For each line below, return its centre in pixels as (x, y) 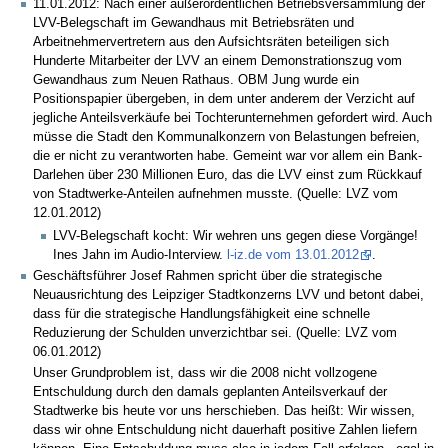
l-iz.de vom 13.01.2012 (293, 255)
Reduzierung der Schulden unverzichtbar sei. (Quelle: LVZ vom (215, 332)
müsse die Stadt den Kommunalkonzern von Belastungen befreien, (226, 137)
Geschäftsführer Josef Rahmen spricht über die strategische (207, 275)
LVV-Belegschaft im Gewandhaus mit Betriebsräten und (193, 23)
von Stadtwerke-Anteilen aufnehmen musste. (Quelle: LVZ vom (215, 194)
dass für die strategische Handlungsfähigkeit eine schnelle (201, 313)
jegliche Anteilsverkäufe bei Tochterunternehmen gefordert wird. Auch (232, 118)
